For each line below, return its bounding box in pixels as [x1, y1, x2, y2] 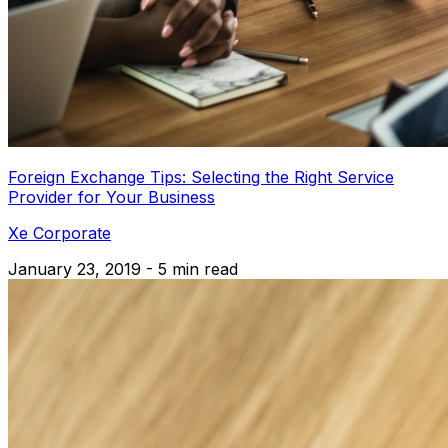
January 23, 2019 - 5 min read [8, 258, 238, 279]
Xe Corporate [8, 222, 111, 243]
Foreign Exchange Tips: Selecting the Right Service [8, 166, 394, 187]
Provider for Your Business [8, 186, 215, 207]
